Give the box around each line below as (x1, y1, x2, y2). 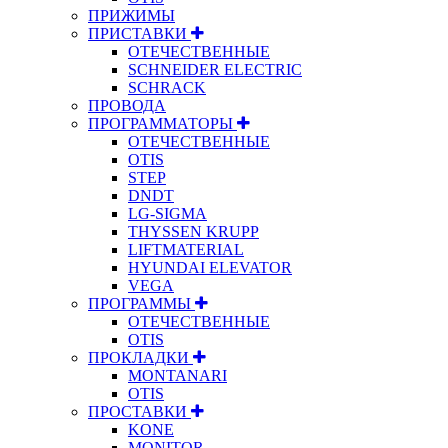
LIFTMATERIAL (128, 240, 244, 258)
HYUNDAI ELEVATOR (128, 258, 292, 276)
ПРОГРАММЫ (88, 294, 195, 312)
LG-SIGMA (128, 204, 207, 222)
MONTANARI (128, 366, 227, 384)
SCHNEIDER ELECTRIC (128, 60, 302, 78)
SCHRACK (128, 78, 206, 96)
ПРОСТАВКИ (88, 402, 191, 420)
